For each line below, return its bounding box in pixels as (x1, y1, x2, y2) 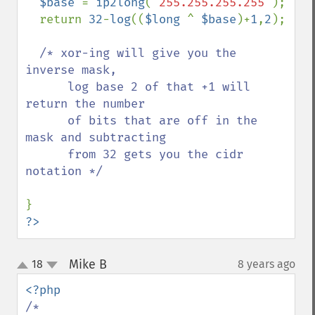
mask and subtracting (25, 130, 166, 145)
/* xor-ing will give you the (39, 46, 236, 60)
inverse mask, (25, 63, 117, 77)
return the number (25, 96, 145, 111)
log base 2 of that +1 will (25, 79, 67, 94)
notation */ (25, 164, 103, 179)
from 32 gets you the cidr (25, 147, 67, 162)
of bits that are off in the (25, 113, 67, 128)
